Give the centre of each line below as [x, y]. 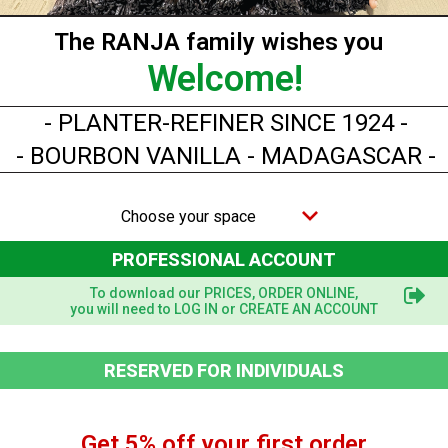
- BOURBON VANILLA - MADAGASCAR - [226, 156]
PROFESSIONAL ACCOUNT [224, 259]
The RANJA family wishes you [218, 42]
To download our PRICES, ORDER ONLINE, [224, 293]
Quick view [216, 366]
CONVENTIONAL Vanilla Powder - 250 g [207, 368]
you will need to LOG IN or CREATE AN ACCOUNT [224, 309]
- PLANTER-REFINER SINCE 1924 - [226, 123]
